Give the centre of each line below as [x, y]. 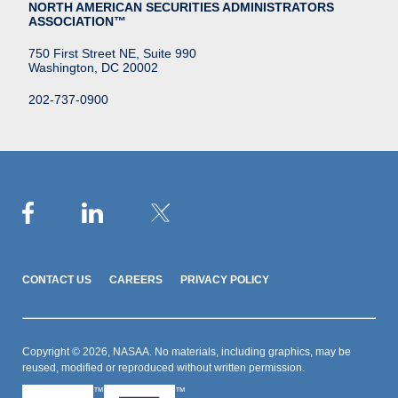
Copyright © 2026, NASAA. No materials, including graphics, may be [187, 352]
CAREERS [136, 280]
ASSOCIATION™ [77, 21]
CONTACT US [57, 280]
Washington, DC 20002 [93, 68]
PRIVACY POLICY [225, 280]
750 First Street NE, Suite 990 [112, 53]
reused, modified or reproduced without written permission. [163, 368]
